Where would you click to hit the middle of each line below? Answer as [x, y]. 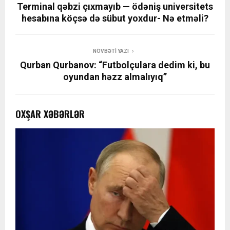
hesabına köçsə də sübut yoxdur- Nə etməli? [115, 18]
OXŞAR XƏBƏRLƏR [50, 114]
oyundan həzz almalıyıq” [115, 76]
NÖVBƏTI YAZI [111, 51]
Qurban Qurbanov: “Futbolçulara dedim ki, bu [115, 65]
